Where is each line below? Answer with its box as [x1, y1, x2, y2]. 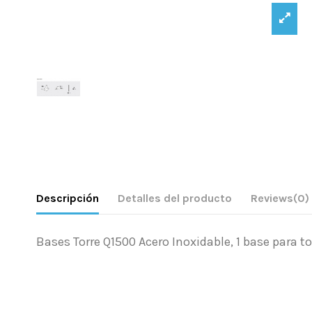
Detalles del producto [118, 192, 232, 205]
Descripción [36, 192, 99, 205]
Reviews [251, 192, 293, 205]
